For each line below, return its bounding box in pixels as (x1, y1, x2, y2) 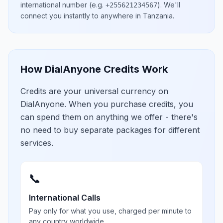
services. (20, 138, 53, 148)
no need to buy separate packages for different (20, 125, 200, 135)
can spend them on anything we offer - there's (20, 112, 198, 122)
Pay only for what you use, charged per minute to (29, 207, 192, 215)
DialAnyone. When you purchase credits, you (20, 99, 193, 109)
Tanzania (143, 11, 173, 20)
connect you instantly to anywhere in (20, 11, 143, 20)
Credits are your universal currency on (20, 86, 168, 96)
